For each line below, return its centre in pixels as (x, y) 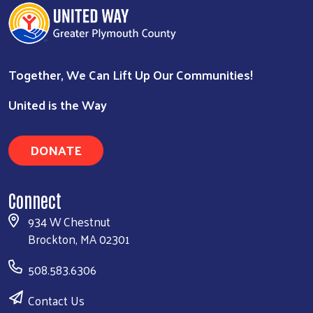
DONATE (56, 150)
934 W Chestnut (69, 221)
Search (131, 86)
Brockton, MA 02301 (79, 239)
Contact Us (56, 300)
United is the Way (58, 104)
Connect (35, 199)
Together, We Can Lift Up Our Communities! (131, 74)
